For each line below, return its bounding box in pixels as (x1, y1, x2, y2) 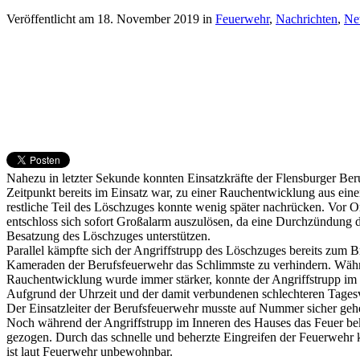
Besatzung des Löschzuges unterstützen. (6, 228, 211, 243)
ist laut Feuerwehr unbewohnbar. (6, 344, 173, 358)
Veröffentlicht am (6, 11, 97, 26)
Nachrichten (276, 11, 337, 26)
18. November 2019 (97, 11, 199, 26)
